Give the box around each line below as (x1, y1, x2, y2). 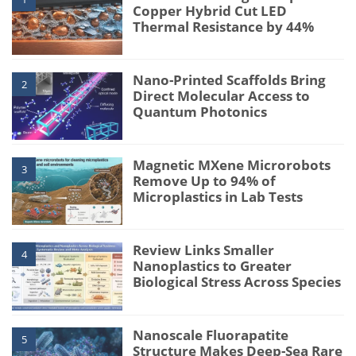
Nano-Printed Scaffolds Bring (133, 70, 327, 89)
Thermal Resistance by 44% (133, 17, 315, 36)
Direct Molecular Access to (133, 86, 311, 105)
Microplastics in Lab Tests (133, 187, 304, 206)
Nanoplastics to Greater (133, 257, 292, 276)
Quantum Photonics (133, 102, 268, 121)
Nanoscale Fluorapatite (133, 326, 289, 345)
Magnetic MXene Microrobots (133, 155, 331, 174)
